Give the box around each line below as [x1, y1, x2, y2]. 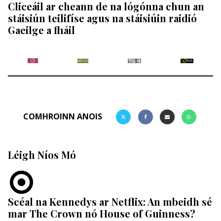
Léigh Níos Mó [8, 147, 76, 161]
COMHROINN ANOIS [23, 111, 103, 122]
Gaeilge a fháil [8, 23, 75, 37]
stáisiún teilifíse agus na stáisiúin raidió [8, 11, 197, 25]
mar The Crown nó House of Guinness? [8, 206, 195, 220]
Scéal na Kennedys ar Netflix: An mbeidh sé [8, 194, 212, 208]
